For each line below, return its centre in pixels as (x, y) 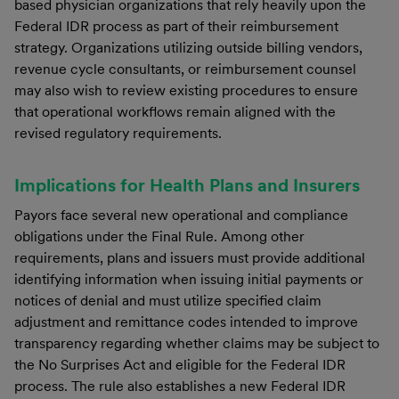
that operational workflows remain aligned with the (175, 111)
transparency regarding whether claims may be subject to (197, 343)
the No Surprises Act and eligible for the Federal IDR (180, 364)
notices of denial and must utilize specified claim (168, 300)
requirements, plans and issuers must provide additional (190, 257)
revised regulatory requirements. (118, 133)
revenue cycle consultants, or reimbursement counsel (185, 69)
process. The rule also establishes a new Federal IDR (180, 386)
